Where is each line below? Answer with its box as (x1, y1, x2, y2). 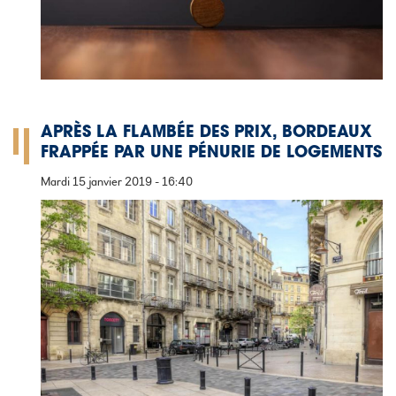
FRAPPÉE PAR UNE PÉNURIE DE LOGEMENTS (41, 146, 382, 163)
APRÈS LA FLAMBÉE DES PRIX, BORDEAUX (41, 126, 372, 142)
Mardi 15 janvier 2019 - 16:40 (41, 174, 193, 190)
